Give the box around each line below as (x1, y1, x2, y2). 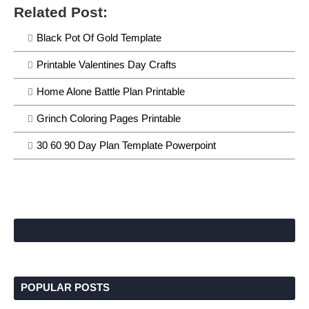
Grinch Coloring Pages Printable (37, 112, 181, 124)
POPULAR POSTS (21, 281, 110, 293)
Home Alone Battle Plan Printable (37, 86, 185, 97)
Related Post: (14, 4, 108, 20)
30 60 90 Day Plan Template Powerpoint (37, 139, 216, 151)
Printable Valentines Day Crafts (37, 59, 177, 70)
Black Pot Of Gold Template (37, 32, 161, 43)
